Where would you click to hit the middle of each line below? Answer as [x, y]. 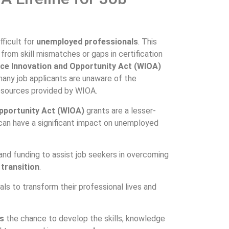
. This [147, 42]
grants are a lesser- [121, 111]
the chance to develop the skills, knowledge [85, 219]
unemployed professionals [87, 42]
